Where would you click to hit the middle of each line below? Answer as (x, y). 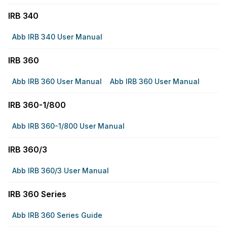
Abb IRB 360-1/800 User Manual (68, 126)
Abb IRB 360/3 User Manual (61, 171)
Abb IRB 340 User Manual (57, 37)
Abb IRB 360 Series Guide (57, 215)
